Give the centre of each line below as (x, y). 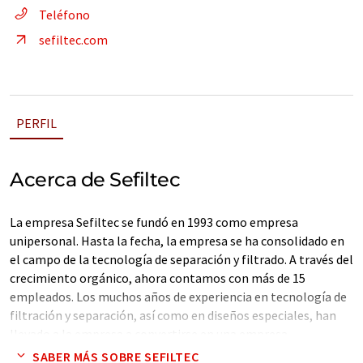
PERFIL (36, 123)
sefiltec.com (73, 40)
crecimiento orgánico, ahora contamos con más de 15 (158, 278)
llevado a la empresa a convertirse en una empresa (149, 334)
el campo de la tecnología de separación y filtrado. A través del (181, 259)
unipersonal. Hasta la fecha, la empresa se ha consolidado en (177, 241)
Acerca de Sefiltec (95, 179)
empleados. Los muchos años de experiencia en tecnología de (178, 297)
